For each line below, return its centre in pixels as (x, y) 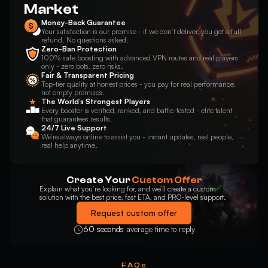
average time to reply (160, 229)
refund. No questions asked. (85, 40)
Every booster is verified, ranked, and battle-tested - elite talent (137, 110)
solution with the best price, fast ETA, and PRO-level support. (133, 197)
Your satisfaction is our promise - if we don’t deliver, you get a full (141, 31)
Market (51, 9)
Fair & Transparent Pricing (88, 75)
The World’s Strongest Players (96, 101)
